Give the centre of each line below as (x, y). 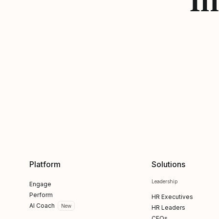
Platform (45, 164)
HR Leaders (168, 208)
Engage (40, 184)
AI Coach (42, 206)
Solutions (168, 164)
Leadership (164, 181)
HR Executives (172, 197)
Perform (41, 195)
